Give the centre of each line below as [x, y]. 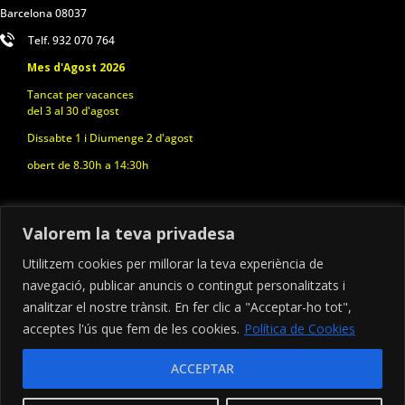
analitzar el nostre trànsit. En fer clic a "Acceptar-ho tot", [187, 306]
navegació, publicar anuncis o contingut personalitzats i [184, 285]
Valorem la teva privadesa [129, 233]
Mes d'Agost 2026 [76, 67]
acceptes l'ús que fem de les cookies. [131, 328]
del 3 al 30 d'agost [73, 110]
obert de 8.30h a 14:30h [88, 165]
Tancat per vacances [80, 94]
